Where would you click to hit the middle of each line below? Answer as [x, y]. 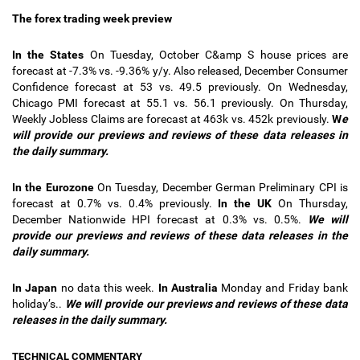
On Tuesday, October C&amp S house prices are [219, 55]
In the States [51, 55]
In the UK [248, 203]
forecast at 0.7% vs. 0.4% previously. [112, 203]
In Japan [37, 288]
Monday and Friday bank [285, 288]
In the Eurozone [55, 187]
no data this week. [109, 288]
